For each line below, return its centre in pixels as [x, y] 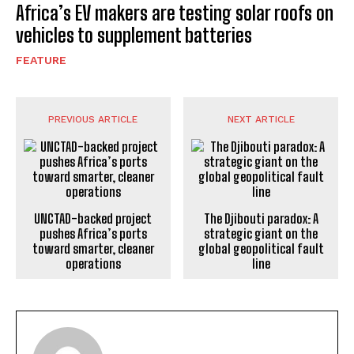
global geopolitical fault [261, 249]
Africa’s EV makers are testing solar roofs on [175, 13]
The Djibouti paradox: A [261, 219]
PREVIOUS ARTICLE [93, 120]
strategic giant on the [261, 234]
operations [93, 264]
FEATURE [41, 60]
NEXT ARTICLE [261, 120]
